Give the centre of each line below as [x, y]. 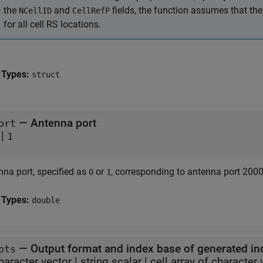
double [46, 200]
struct [46, 75]
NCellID [35, 11]
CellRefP [91, 11]
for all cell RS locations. [52, 24]
